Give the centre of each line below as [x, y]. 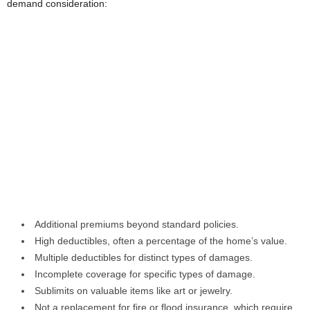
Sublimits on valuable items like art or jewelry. [134, 291]
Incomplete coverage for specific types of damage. [145, 274]
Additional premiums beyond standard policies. [137, 224]
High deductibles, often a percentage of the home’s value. [161, 241]
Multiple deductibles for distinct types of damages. [144, 257]
